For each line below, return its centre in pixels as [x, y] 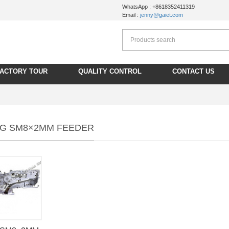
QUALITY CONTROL [110, 71]
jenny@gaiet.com [162, 15]
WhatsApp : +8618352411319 [158, 7]
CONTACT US [193, 71]
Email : [131, 15]
